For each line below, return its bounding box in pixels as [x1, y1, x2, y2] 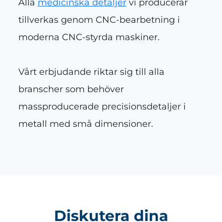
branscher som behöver [18, 84, 124, 95]
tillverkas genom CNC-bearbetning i [18, 14, 180, 26]
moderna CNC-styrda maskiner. [18, 32, 160, 43]
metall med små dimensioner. [18, 118, 153, 130]
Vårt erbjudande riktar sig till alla [18, 66, 165, 78]
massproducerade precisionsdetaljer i [18, 101, 186, 112]
